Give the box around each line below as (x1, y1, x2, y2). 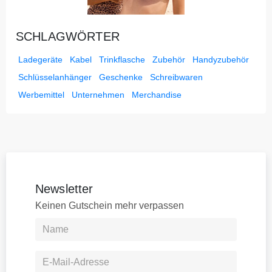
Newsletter (35, 182, 93, 196)
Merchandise (132, 90, 182, 100)
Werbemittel (18, 90, 64, 100)
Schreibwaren (150, 72, 203, 83)
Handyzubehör (192, 55, 249, 65)
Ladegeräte (18, 55, 63, 65)
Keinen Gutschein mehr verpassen (35, 200, 184, 211)
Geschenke (99, 72, 143, 83)
